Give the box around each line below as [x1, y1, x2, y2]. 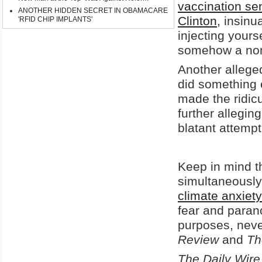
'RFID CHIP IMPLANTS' [18, 15, 92, 24]
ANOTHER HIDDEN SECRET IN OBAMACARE [18, 6, 168, 15]
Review [178, 233, 219, 247]
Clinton [178, 14, 217, 28]
